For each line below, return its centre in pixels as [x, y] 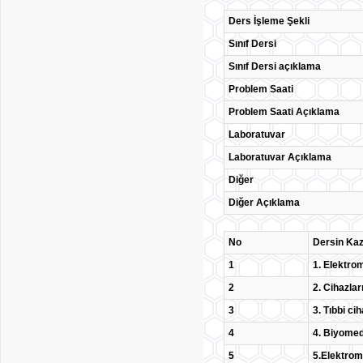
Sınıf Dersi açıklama [275, 66]
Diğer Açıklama [264, 203]
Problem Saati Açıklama [284, 112]
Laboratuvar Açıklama [280, 157]
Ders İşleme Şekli [269, 21]
